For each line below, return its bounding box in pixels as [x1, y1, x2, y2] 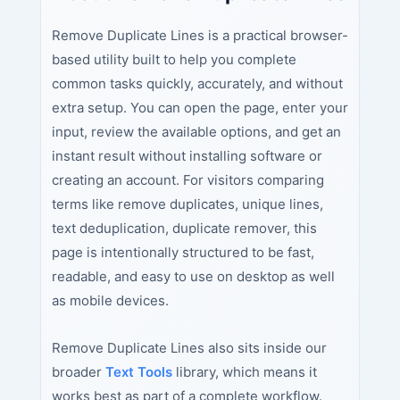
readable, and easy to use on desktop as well [51, 267, 335, 285]
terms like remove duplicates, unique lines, [51, 195, 323, 212]
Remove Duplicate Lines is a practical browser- [51, 26, 348, 44]
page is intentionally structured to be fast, [51, 243, 314, 261]
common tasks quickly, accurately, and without [51, 74, 343, 92]
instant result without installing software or [51, 146, 322, 164]
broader [51, 362, 105, 380]
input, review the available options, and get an [51, 122, 341, 140]
